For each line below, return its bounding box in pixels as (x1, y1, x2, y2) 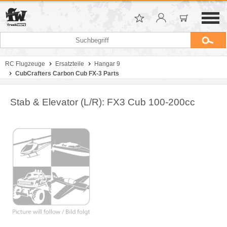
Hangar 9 (94, 60, 120, 67)
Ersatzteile (55, 60, 84, 67)
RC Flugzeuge (5, 60, 45, 67)
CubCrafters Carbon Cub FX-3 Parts (15, 70, 119, 77)
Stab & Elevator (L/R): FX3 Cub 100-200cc (10, 97, 195, 107)
